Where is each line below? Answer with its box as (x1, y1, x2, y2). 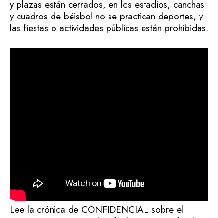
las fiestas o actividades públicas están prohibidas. (10, 21, 208, 35)
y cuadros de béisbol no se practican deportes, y (10, 9, 203, 23)
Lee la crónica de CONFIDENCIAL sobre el (10, 203, 183, 216)
